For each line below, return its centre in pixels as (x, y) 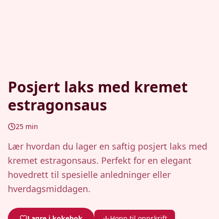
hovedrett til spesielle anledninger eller (89, 175)
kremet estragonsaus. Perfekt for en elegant (100, 160)
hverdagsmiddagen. (49, 189)
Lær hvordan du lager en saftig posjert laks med (108, 146)
